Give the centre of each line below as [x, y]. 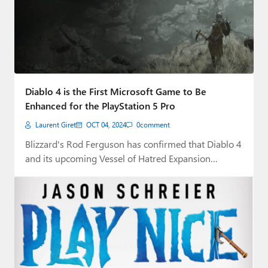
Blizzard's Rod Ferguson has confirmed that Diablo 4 [133, 144]
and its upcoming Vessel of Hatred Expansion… [121, 158]
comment [155, 124]
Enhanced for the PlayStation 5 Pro [100, 105]
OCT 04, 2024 [106, 124]
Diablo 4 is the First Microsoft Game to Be [116, 91]
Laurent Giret [56, 124]
